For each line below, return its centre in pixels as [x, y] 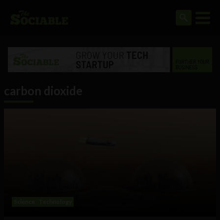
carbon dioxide [43, 91]
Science [24, 202]
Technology [55, 202]
